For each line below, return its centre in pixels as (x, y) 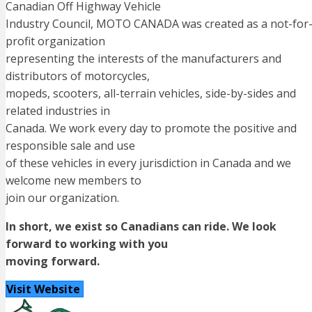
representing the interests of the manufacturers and (143, 58)
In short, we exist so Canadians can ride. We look (141, 226)
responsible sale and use (70, 145)
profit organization (55, 41)
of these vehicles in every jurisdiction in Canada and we (148, 163)
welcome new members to (73, 180)
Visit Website (43, 289)
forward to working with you (87, 243)
